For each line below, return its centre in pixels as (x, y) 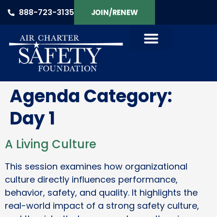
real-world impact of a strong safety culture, (102, 206)
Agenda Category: (91, 96)
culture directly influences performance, (91, 180)
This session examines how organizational (96, 167)
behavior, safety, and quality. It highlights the (101, 193)
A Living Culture (51, 144)
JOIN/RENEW (114, 12)
